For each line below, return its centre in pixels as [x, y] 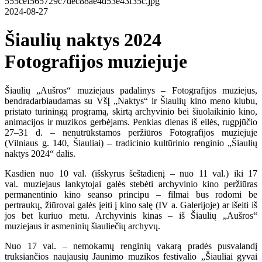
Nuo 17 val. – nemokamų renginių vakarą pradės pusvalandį [131, 246]
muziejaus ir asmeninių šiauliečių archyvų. [84, 226]
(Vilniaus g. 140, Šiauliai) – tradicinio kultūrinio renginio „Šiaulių [131, 143]
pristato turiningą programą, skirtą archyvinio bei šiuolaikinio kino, [131, 111]
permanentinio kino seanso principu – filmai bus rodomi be [131, 194]
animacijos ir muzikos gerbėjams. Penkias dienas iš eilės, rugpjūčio [131, 122]
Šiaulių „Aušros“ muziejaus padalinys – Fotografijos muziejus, [131, 90]
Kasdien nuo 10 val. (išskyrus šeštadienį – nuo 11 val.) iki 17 [131, 173]
